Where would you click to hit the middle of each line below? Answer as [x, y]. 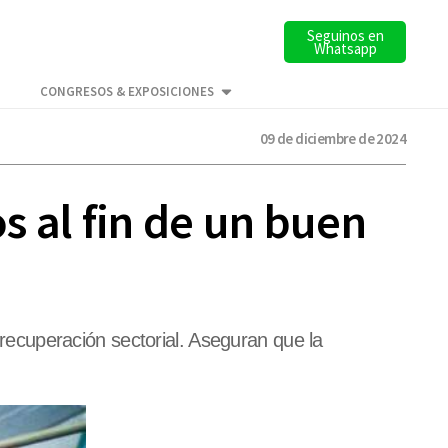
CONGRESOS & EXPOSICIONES [127, 92]
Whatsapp [345, 49]
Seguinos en [345, 36]
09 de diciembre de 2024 [332, 138]
